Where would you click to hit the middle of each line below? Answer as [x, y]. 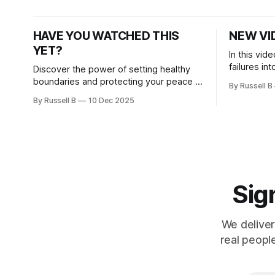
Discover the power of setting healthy [111, 69]
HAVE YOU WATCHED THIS [106, 36]
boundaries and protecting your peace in [117, 82]
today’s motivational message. [97, 94]
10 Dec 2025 [111, 100]
